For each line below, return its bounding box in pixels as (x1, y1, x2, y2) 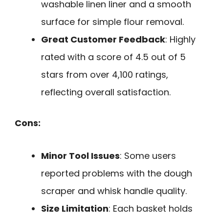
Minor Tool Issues (41, 149, 120, 162)
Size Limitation (41, 202, 109, 215)
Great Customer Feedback (41, 33, 165, 46)
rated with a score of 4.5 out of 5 (41, 51, 186, 64)
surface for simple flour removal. (41, 16, 184, 28)
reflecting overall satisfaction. (41, 86, 171, 99)
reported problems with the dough (41, 167, 192, 179)
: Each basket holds (109, 202, 193, 215)
